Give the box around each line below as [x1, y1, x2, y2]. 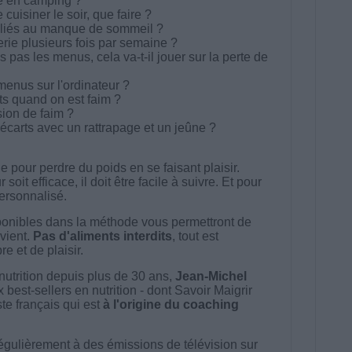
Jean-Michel [174, 269, 247, 283]
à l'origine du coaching [102, 297, 239, 311]
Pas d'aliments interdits [32, 229, 172, 243]
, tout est [171, 229, 218, 243]
